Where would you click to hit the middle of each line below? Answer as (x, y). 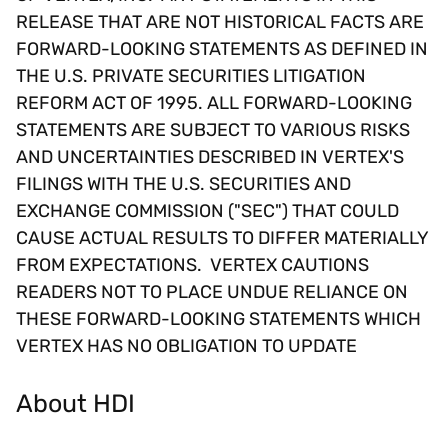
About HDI (75, 402)
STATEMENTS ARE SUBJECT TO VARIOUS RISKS (213, 130)
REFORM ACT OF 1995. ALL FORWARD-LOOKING (214, 103)
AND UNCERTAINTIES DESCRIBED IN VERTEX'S (210, 157)
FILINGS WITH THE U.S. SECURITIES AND (183, 184)
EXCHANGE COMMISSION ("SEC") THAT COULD (207, 211)
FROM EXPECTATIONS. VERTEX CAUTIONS (192, 265)
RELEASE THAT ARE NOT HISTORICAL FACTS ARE (220, 22)
